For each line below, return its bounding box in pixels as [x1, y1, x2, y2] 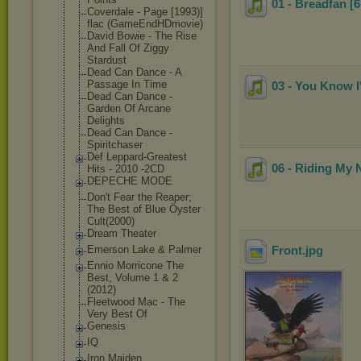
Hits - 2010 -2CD [87, 163, 164, 175]
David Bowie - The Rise [87, 30, 197, 42]
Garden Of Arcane [87, 102, 171, 114]
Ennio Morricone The [87, 259, 184, 272]
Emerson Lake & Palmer [87, 243, 201, 255]
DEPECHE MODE [87, 175, 172, 187]
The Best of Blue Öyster [87, 203, 201, 215]
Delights [87, 114, 125, 127]
